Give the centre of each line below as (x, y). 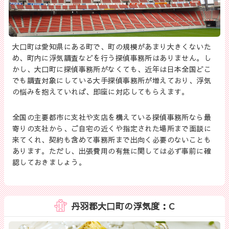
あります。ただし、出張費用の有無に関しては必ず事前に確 (112, 151)
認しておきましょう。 (49, 162)
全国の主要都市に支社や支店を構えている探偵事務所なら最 (112, 117)
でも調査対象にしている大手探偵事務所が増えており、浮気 (112, 81)
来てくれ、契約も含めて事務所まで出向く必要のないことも (112, 140)
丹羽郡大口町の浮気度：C (123, 206)
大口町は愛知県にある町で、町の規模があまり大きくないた (112, 47)
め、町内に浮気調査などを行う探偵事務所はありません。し (112, 58)
